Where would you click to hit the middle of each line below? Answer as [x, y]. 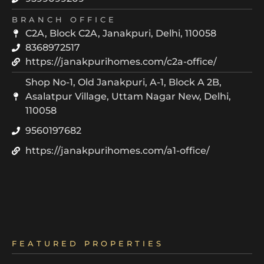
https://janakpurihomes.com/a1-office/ [117, 151]
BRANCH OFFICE [64, 20]
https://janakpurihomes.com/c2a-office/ [121, 62]
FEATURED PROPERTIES [88, 244]
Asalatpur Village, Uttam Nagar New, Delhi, [128, 97]
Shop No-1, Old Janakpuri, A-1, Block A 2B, [123, 82]
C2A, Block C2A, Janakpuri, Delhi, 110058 [121, 34]
